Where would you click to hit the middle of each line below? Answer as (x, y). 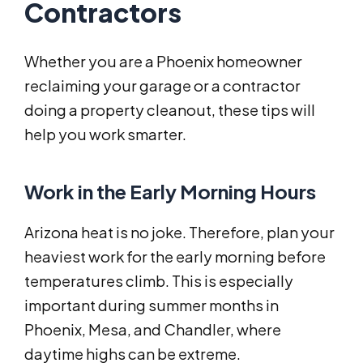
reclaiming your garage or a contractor (162, 86)
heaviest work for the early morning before (175, 257)
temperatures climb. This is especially (159, 281)
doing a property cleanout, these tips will (170, 110)
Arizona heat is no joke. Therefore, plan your (179, 233)
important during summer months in (152, 305)
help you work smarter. (105, 135)
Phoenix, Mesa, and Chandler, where (153, 330)
